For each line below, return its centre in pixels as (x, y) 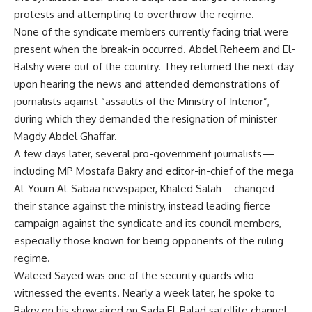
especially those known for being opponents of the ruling (149, 241)
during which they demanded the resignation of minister (146, 119)
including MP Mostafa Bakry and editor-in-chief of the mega (154, 171)
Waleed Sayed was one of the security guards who (134, 275)
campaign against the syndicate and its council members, (148, 223)
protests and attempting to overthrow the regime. (134, 14)
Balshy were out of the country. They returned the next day (154, 67)
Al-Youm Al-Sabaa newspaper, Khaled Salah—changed (144, 188)
